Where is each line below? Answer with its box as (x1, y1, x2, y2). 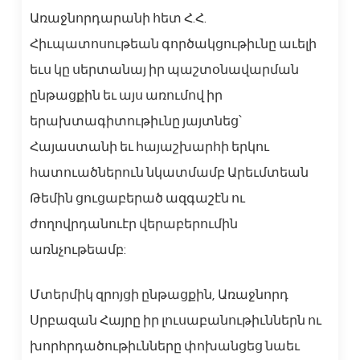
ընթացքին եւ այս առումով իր (29, 88, 223, 102)
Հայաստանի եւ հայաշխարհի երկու (29, 140, 269, 153)
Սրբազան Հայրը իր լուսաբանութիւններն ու (29, 313, 321, 327)
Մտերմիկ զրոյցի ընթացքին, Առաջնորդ (29, 288, 288, 301)
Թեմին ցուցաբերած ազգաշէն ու (29, 191, 245, 205)
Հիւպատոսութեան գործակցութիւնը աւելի (29, 37, 317, 51)
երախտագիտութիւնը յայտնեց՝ (29, 114, 242, 128)
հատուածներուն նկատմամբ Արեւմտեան (29, 166, 309, 179)
